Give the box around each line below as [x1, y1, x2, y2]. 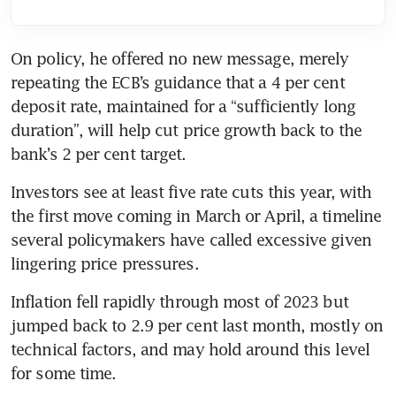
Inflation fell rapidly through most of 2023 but [11, 291, 348, 311]
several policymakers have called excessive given [11, 229, 371, 249]
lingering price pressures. [11, 253, 199, 273]
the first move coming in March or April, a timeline [11, 205, 382, 225]
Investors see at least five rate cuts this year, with [11, 181, 372, 202]
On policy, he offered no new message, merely [11, 48, 349, 68]
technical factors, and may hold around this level [11, 339, 369, 359]
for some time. [11, 362, 117, 383]
